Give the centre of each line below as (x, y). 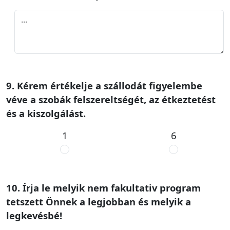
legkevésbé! (35, 215)
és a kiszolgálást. (47, 113)
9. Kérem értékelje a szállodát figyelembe (104, 85)
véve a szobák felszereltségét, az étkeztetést (111, 99)
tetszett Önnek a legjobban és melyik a (99, 202)
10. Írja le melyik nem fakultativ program (103, 188)
